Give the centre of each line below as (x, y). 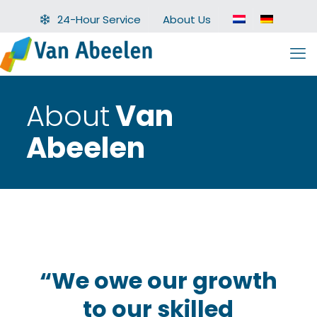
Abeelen (85, 148)
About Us (187, 19)
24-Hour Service (99, 19)
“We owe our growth (158, 281)
